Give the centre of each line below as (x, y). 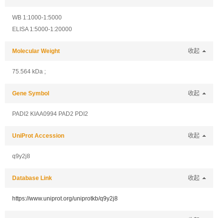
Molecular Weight (36, 51)
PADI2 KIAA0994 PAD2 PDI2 (50, 114)
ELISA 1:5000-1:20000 (42, 29)
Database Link (32, 178)
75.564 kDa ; (29, 72)
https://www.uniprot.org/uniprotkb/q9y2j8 (65, 199)
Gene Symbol (31, 93)
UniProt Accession (38, 136)
